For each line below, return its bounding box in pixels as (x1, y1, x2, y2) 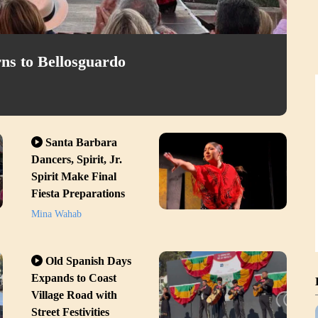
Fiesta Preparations (31, 187, 125, 199)
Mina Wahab (31, 209, 82, 220)
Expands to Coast (31, 271, 116, 284)
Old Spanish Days (45, 254, 131, 267)
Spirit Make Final (31, 170, 116, 182)
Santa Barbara (45, 136, 117, 148)
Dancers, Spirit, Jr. (31, 153, 122, 165)
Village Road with (31, 288, 117, 301)
